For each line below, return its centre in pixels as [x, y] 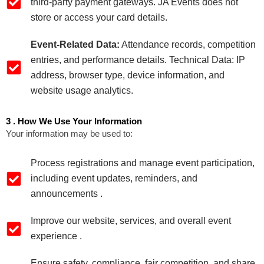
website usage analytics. [82, 90]
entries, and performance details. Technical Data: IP [138, 60]
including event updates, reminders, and [114, 179]
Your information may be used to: [69, 133]
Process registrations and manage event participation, [142, 163]
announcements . [66, 194]
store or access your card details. [99, 17]
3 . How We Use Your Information [74, 121]
